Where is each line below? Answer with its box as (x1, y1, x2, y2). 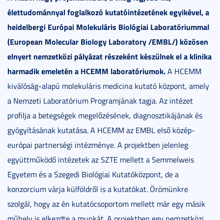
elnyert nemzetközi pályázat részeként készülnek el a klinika (7, 50, 212, 62)
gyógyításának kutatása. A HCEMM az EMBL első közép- (7, 124, 195, 136)
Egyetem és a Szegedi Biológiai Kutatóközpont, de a (7, 168, 179, 180)
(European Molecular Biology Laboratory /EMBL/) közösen (7, 35, 208, 47)
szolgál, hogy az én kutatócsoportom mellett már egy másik (7, 198, 205, 209)
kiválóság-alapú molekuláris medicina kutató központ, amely (7, 80, 209, 91)
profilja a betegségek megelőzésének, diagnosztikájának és (7, 110, 202, 121)
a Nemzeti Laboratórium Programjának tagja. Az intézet (7, 95, 193, 106)
